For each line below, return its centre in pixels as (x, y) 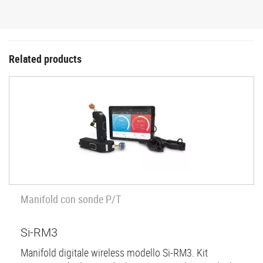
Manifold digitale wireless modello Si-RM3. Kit (114, 253)
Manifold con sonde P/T (71, 199)
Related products (45, 58)
